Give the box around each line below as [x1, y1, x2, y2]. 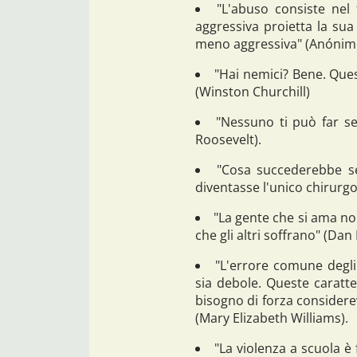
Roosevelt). [195, 131, 261, 149]
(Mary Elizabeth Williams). [195, 309, 348, 328]
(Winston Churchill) [195, 83, 310, 101]
